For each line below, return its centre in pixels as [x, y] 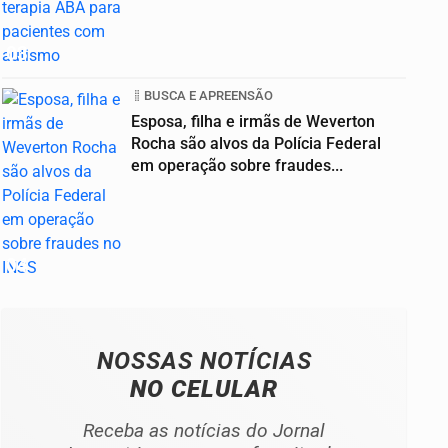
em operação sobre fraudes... [237, 166]
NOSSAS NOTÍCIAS [204, 361]
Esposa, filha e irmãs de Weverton [253, 122]
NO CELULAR [204, 389]
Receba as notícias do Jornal [204, 431]
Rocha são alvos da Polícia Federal [256, 144]
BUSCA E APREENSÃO [208, 96]
